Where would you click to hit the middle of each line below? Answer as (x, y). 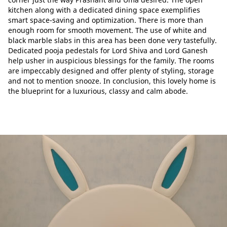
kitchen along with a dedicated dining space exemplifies (104, 10)
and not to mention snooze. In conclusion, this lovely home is (112, 81)
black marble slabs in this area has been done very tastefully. (112, 40)
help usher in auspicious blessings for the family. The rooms (111, 61)
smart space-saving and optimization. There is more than (106, 20)
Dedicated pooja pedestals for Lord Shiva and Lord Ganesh (108, 50)
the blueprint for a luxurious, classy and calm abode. (98, 91)
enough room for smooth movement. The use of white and (107, 30)
